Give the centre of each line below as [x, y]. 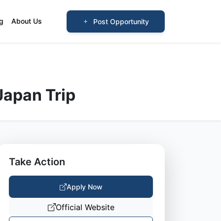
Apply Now [84, 187]
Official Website [85, 207]
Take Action [37, 162]
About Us [27, 21]
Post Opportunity [121, 21]
